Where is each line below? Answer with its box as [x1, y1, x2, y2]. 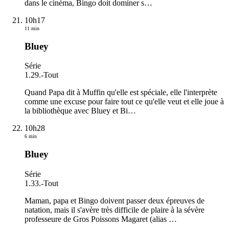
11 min [25, 25, 39, 31]
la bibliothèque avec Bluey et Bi [25, 106, 128, 116]
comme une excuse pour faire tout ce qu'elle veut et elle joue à [25, 97, 224, 106]
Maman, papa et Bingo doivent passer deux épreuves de [25, 196, 204, 205]
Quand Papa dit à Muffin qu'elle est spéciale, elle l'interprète [25, 88, 217, 97]
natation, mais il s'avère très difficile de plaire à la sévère [25, 205, 204, 214]
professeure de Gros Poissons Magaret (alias [25, 214, 169, 223]
